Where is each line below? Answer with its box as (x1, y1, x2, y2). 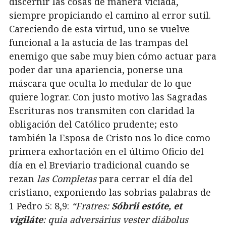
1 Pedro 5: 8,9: (9, 200, 72, 212)
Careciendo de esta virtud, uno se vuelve (9, 23, 190, 35)
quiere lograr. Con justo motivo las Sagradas (9, 91, 207, 103)
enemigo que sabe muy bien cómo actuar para (9, 50, 216, 63)
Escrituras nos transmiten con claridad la (9, 104, 195, 117)
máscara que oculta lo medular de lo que (9, 77, 192, 90)
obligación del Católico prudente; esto (9, 118, 178, 131)
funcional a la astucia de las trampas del (9, 36, 188, 49)
